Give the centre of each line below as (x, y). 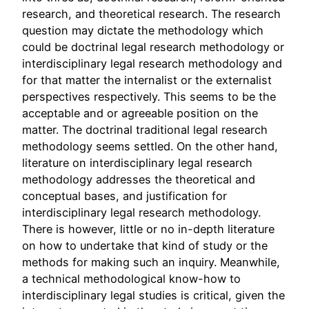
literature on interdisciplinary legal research (137, 163)
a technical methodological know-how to (131, 279)
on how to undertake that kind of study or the (145, 246)
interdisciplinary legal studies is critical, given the (153, 296)
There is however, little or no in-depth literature (148, 229)
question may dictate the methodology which (143, 31)
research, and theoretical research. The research (151, 14)
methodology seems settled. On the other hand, (150, 147)
